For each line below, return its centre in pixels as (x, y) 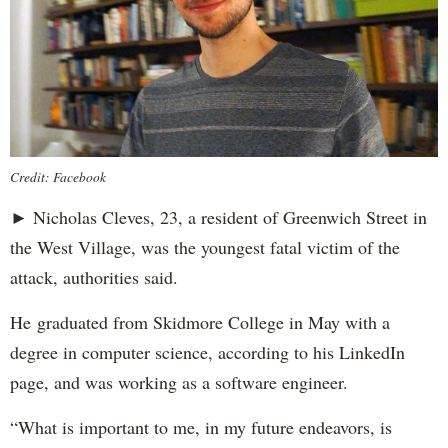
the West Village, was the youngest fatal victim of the (205, 246)
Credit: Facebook (58, 176)
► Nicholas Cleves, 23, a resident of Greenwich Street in (218, 216)
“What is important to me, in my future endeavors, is (201, 426)
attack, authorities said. (94, 276)
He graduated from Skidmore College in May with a (200, 321)
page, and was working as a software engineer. (179, 381)
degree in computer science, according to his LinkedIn (207, 351)
